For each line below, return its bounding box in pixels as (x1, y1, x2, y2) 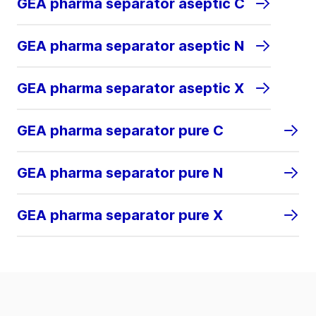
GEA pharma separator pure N (17, 164, 223, 182)
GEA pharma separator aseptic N (17, 37, 244, 55)
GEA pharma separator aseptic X (17, 80, 244, 97)
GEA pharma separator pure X (17, 207, 223, 224)
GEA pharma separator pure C (17, 122, 224, 140)
